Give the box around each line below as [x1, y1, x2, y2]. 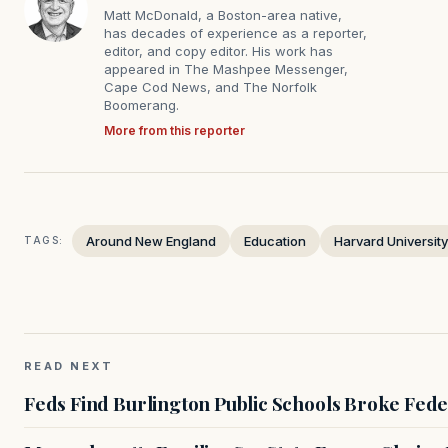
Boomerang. [104, 96, 179, 113]
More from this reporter [104, 122, 245, 138]
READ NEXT [24, 358, 114, 373]
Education [244, 232, 306, 249]
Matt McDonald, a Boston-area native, [104, 6, 342, 23]
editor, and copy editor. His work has [104, 42, 333, 59]
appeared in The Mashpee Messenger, [104, 60, 348, 77]
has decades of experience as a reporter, [104, 24, 367, 41]
